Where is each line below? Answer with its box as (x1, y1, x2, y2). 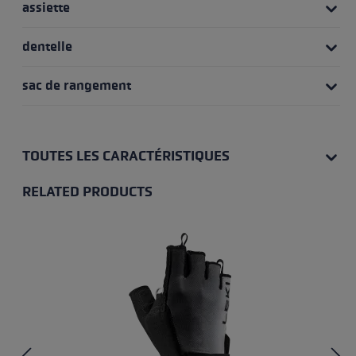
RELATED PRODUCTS (21, 183, 153, 200)
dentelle (21, 39, 72, 54)
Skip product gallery (41, 202, 157, 217)
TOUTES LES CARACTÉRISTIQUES (21, 147, 230, 164)
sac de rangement (21, 78, 131, 93)
